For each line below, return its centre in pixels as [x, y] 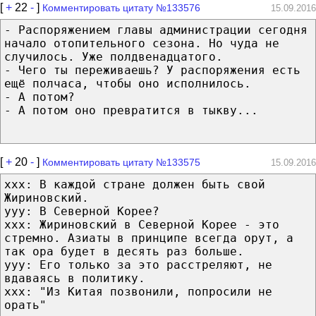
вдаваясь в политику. [75, 278]
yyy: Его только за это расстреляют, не [138, 265]
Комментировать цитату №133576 [121, 7]
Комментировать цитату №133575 [121, 162]
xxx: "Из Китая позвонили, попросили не [138, 291]
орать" [25, 305]
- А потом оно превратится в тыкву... [131, 110]
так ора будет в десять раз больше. [124, 251]
